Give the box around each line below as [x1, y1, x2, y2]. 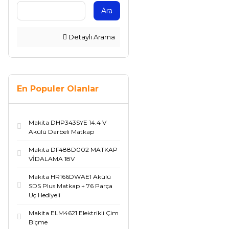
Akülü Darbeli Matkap [29, 128, 94, 135]
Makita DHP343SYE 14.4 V [29, 119, 106, 126]
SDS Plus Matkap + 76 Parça [29, 182, 112, 190]
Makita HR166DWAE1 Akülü [29, 173, 111, 180]
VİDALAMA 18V [29, 155, 75, 163]
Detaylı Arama [67, 33, 115, 41]
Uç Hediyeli [29, 191, 60, 199]
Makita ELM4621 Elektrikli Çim [29, 209, 119, 217]
